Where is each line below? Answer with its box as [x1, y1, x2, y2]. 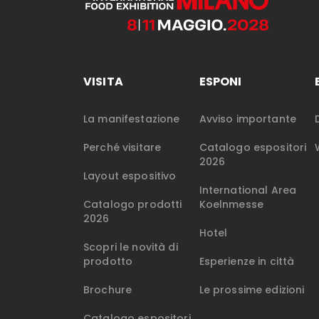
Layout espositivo [83, 169, 177, 184]
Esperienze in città [199, 254, 295, 269]
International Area [199, 183, 297, 198]
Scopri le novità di [83, 240, 178, 255]
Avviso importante [199, 112, 297, 127]
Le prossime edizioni [199, 283, 305, 298]
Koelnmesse [199, 197, 264, 212]
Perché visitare [83, 140, 162, 155]
